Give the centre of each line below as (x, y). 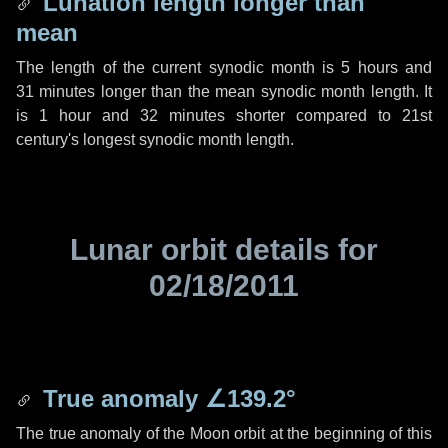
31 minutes (56, 91)
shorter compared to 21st (328, 115)
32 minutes (182, 115)
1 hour (65, 115)
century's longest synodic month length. (155, 139)
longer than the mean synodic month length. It (264, 91)
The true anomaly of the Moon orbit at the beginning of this (224, 433)
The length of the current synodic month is (179, 67)
